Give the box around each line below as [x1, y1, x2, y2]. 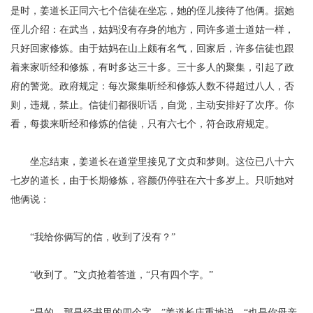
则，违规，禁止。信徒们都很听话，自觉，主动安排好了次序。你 [10, 100, 294, 110]
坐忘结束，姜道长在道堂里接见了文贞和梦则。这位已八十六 [30, 156, 295, 167]
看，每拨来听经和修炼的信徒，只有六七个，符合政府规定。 [10, 119, 275, 129]
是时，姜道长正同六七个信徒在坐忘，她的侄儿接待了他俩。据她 [10, 6, 294, 16]
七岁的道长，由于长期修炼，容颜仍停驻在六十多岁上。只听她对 [10, 175, 294, 186]
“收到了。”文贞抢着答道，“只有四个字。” [30, 270, 214, 280]
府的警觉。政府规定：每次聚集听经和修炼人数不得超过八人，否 [10, 81, 294, 92]
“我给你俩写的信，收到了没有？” [30, 232, 176, 242]
